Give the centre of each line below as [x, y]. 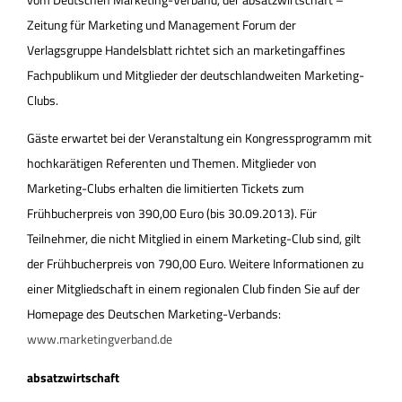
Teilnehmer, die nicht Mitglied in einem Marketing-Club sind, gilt [194, 239]
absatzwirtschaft [73, 377]
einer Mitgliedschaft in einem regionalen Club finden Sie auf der [193, 289]
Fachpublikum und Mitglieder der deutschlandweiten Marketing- [196, 75]
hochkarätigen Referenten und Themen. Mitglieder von [172, 163]
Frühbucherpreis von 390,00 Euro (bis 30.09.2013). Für [172, 214]
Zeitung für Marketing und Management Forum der [162, 25]
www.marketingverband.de [100, 339]
